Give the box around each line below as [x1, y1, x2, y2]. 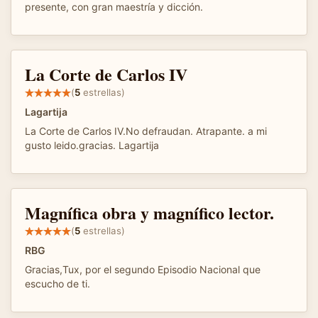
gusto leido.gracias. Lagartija [25, 138, 159, 151]
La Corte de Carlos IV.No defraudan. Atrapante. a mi [25, 124, 267, 137]
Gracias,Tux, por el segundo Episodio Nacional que [25, 263, 261, 275]
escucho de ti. [25, 277, 90, 290]
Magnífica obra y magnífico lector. [25, 199, 274, 225]
